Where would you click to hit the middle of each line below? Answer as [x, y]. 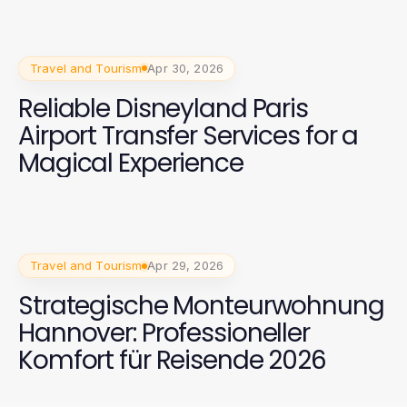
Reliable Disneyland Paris [163, 108]
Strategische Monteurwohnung [201, 306]
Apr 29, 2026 [185, 266]
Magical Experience [131, 163]
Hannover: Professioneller [164, 333]
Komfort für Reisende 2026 [172, 361]
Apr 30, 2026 [185, 68]
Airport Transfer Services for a [189, 135]
